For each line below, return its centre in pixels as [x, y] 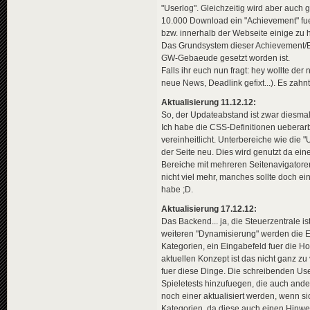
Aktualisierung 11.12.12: [209, 102]
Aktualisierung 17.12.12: [209, 209]
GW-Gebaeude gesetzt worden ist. [226, 58]
